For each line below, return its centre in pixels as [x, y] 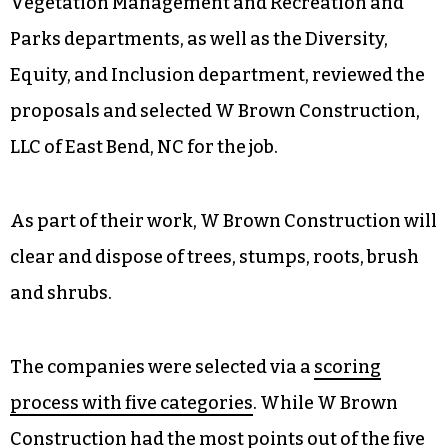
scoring [347, 367]
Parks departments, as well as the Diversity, [199, 39]
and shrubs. [61, 293]
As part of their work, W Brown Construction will [223, 221]
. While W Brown [325, 403]
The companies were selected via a [162, 367]
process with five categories [131, 403]
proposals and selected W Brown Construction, [215, 111]
